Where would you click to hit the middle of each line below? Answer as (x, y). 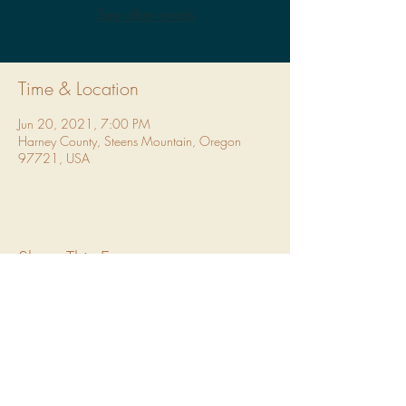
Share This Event (79, 258)
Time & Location (78, 88)
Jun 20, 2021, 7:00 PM (84, 124)
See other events (145, 14)
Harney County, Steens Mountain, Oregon (130, 141)
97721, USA (54, 158)
